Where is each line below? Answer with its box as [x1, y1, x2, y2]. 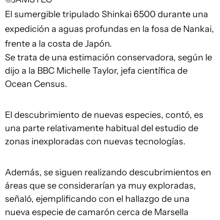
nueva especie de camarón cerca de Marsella [5, 206, 189, 218]
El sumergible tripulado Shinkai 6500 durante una [5, 8, 208, 20]
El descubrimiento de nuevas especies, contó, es [5, 109, 203, 120]
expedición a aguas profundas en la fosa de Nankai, [5, 23, 214, 34]
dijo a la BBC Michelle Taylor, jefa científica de [5, 65, 188, 76]
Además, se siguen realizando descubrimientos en [5, 166, 211, 178]
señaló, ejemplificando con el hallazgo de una [5, 193, 190, 204]
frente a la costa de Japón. [5, 38, 112, 49]
